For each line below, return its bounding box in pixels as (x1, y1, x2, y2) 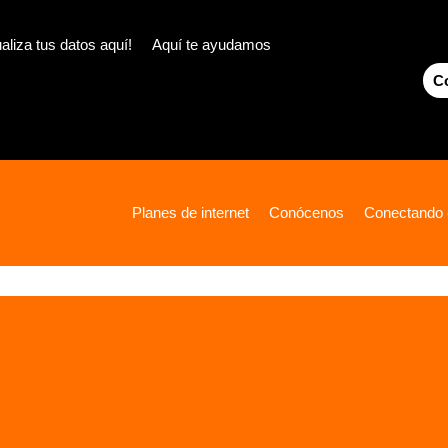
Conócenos (269, 204, 344, 221)
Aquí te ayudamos (152, 36, 271, 53)
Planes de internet (132, 204, 249, 221)
